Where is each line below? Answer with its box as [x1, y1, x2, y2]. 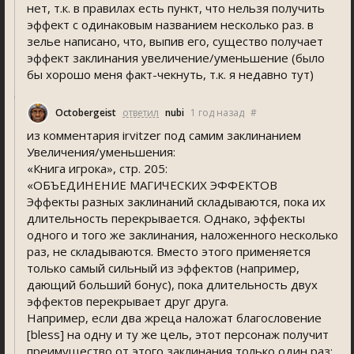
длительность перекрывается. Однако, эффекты [27, 210, 305, 226]
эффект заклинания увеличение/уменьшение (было [27, 50, 325, 66]
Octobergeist [55, 106, 116, 119]
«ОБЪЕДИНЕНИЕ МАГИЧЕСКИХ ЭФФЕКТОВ [27, 177, 277, 193]
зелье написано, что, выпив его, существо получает [27, 33, 323, 49]
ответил [122, 106, 159, 119]
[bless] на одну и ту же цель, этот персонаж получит [27, 326, 329, 342]
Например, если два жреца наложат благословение [27, 310, 322, 326]
